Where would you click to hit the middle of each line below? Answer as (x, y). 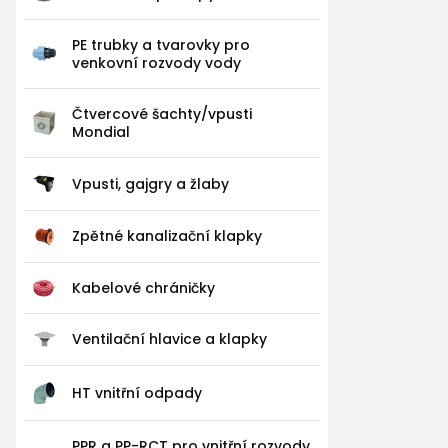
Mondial (101, 131)
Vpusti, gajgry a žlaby (150, 183)
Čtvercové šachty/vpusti (162, 113)
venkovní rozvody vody (156, 62)
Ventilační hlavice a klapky (169, 339)
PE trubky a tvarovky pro (161, 44)
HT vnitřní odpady (137, 392)
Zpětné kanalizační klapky (167, 236)
